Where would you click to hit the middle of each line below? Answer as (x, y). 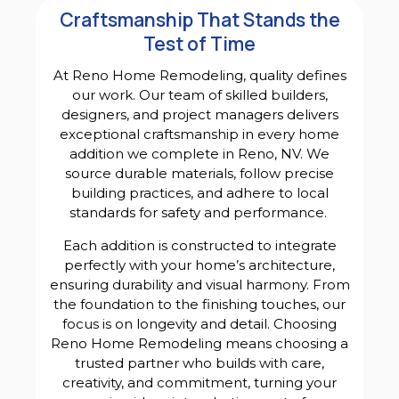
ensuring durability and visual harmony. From (199, 285)
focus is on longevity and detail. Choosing (199, 324)
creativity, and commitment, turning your (199, 383)
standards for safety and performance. (199, 213)
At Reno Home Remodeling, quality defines (199, 76)
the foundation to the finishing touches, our (199, 305)
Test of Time (199, 44)
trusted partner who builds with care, (199, 363)
